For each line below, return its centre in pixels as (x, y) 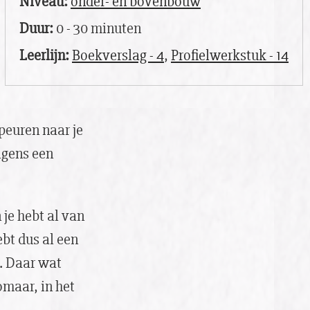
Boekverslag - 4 (118, 56)
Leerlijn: (44, 56)
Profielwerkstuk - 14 (230, 56)
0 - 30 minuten (97, 29)
